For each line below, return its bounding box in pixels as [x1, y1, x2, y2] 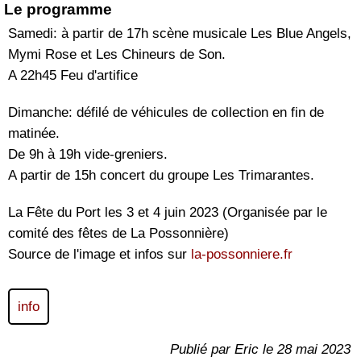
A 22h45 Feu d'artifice [8, 67, 138, 84]
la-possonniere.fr [191, 246, 293, 263]
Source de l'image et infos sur [8, 246, 191, 263]
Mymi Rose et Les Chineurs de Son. [8, 46, 226, 63]
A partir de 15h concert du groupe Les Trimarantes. [8, 167, 314, 184]
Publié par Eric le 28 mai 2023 [169, 341, 351, 358]
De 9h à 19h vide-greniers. [8, 146, 168, 163]
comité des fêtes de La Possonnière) [8, 225, 229, 242]
